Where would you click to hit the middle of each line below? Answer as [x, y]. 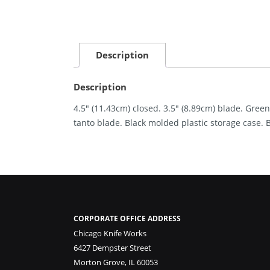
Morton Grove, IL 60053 [116, 262]
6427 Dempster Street [112, 248]
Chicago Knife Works [110, 234]
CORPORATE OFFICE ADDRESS [127, 219]
